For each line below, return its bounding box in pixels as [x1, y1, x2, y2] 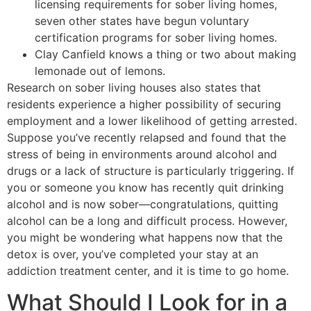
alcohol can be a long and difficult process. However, [7, 214, 287, 228]
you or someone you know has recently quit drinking [7, 180, 284, 195]
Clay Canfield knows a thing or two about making [35, 47, 296, 62]
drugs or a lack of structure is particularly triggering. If [7, 164, 294, 178]
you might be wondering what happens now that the [7, 230, 283, 245]
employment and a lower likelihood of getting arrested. [7, 114, 297, 128]
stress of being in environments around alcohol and [7, 147, 277, 162]
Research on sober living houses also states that [7, 81, 261, 95]
